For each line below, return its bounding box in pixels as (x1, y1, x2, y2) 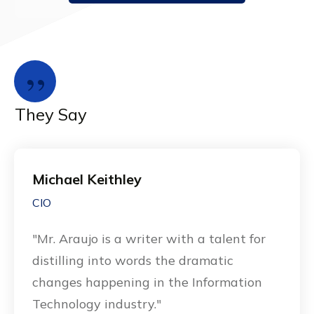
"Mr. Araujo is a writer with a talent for (32, 231, 266, 247)
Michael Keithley (32, 170, 142, 189)
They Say (15, 104, 87, 125)
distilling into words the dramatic (32, 252, 233, 269)
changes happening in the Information (32, 274, 262, 291)
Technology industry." (32, 296, 161, 313)
